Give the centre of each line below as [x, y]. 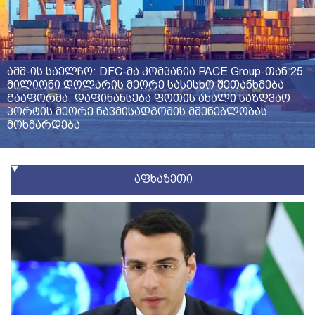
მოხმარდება [44, 125]
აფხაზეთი [163, 179]
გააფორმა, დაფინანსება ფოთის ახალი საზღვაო [149, 98]
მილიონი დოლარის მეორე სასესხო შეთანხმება [146, 85]
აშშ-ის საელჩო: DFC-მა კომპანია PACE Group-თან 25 [155, 71]
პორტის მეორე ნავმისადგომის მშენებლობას [137, 111]
